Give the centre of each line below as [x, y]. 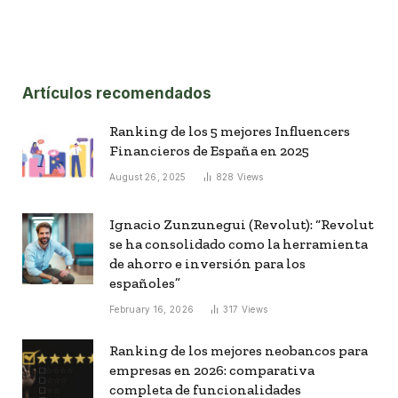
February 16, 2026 [152, 309]
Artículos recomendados [117, 93]
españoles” [145, 283]
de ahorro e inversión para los [207, 263]
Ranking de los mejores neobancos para [239, 350]
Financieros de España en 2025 [209, 151]
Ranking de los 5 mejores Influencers [230, 131]
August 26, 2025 [148, 177]
